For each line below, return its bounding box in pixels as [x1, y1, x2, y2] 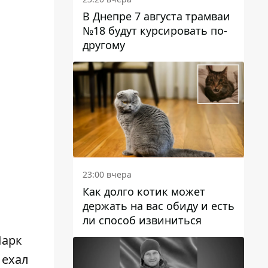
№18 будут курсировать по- [83, 23, 227, 38]
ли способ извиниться [83, 213, 202, 228]
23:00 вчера [83, 169, 132, 181]
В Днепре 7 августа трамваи [83, 8, 230, 23]
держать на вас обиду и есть [83, 199, 234, 214]
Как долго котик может [83, 184, 205, 199]
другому [83, 37, 125, 52]
